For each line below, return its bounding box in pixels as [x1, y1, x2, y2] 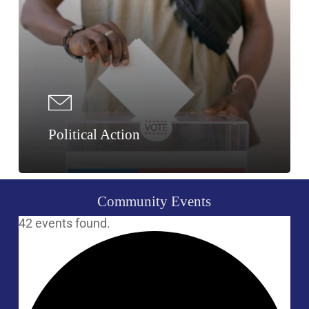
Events [171, 192, 212, 210]
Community [97, 192, 168, 210]
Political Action [48, 126, 141, 143]
